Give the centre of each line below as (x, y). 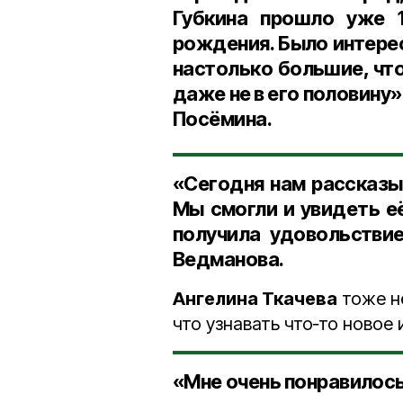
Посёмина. (223, 119)
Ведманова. (228, 259)
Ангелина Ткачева (255, 299)
